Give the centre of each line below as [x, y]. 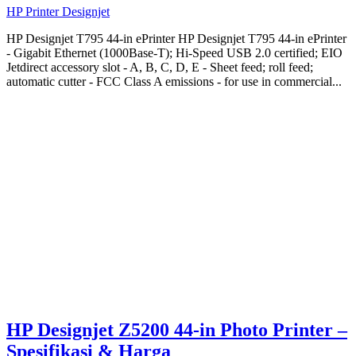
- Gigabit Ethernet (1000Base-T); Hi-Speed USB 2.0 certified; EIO [174, 53]
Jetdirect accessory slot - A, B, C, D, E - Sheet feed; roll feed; [160, 68]
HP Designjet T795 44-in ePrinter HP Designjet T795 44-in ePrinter [176, 39]
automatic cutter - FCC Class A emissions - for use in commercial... [174, 82]
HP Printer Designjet [58, 12]
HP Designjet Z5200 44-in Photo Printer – [177, 330]
